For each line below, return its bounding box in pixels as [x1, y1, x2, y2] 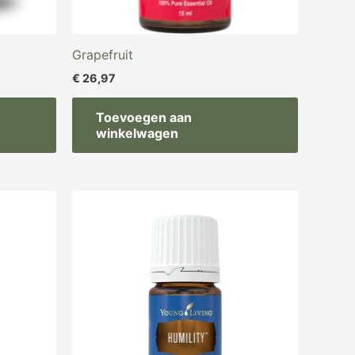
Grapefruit [72, 46, 133, 63]
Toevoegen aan [96, 109, 192, 126]
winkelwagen [96, 125, 178, 142]
